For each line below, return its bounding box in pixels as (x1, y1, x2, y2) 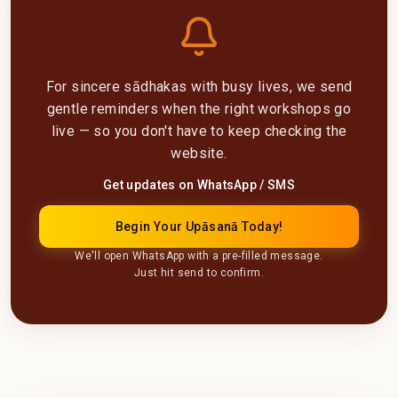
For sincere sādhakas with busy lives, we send (45, 77, 353, 95)
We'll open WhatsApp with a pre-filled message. (75, 249, 323, 262)
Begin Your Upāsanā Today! (115, 219, 283, 234)
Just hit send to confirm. (133, 266, 264, 279)
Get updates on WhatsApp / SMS (103, 177, 295, 192)
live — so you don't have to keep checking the (51, 122, 347, 139)
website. (171, 144, 227, 162)
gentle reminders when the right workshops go (46, 99, 352, 117)
